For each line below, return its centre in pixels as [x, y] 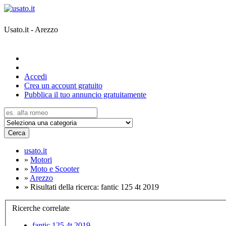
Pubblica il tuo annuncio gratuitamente [85, 95]
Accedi [36, 76]
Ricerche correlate [41, 208]
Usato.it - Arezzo [31, 29]
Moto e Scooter [55, 169]
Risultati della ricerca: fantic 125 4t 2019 [95, 187]
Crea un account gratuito [63, 86]
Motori [41, 160]
